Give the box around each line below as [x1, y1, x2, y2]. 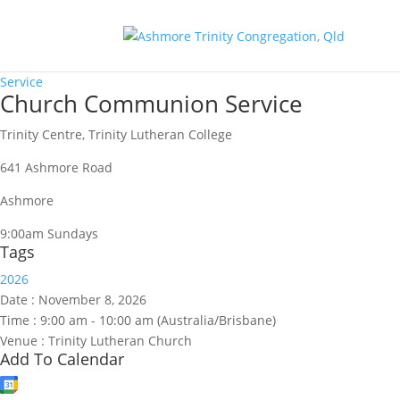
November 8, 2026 [38, 291, 146, 308]
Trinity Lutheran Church [48, 332, 192, 349]
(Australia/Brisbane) [157, 312, 276, 329]
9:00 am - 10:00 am [40, 312, 157, 329]
